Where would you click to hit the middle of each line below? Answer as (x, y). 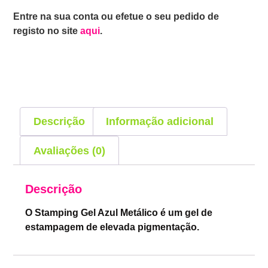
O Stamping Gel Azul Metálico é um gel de (119, 213)
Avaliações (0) (69, 150)
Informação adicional (160, 122)
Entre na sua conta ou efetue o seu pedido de (116, 17)
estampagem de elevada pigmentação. (112, 227)
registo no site (47, 31)
